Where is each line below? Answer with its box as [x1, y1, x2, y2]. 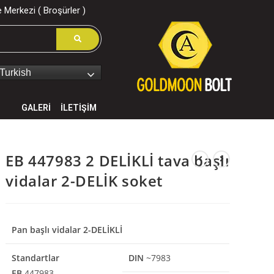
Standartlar [12, 252, 60, 264]
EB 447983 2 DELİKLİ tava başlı [6, 150, 230, 171]
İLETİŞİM [61, 102, 97, 113]
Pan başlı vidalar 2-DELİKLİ [12, 224, 123, 235]
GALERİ [21, 102, 51, 113]
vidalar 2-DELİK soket [6, 171, 163, 191]
